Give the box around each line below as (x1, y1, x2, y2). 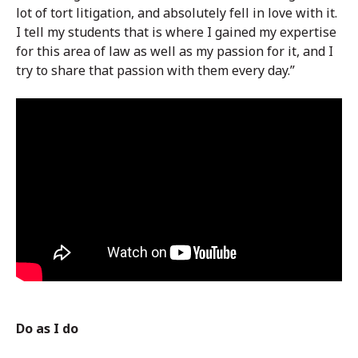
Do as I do (16, 319, 78, 337)
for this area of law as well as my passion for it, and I (16, 42, 333, 60)
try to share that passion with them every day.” (16, 61, 295, 79)
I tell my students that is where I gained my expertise (16, 22, 336, 41)
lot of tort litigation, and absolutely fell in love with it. (16, 3, 337, 22)
